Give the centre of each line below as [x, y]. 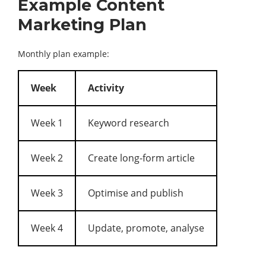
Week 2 [47, 158]
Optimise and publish [136, 193]
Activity [106, 88]
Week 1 [47, 123]
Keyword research [129, 123]
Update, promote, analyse [146, 228]
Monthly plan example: [64, 53]
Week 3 [47, 193]
